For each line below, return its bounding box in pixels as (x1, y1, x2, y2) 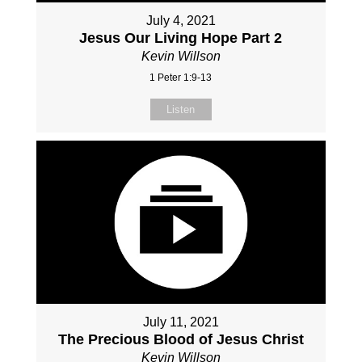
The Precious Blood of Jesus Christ (57, 330, 304, 347)
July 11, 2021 (142, 314, 219, 329)
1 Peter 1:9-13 (149, 71, 213, 83)
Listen (166, 103, 196, 116)
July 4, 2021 (145, 13, 216, 27)
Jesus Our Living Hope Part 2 (79, 29, 283, 46)
